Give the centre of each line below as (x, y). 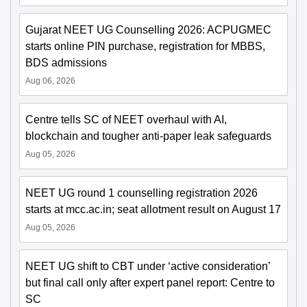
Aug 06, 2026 (50, 81)
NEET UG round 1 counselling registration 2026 (142, 193)
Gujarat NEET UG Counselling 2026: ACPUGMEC (148, 29)
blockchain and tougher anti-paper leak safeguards (148, 136)
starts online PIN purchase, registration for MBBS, (145, 46)
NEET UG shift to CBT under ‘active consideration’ (148, 266)
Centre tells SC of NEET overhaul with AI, (126, 119)
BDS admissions (66, 62)
